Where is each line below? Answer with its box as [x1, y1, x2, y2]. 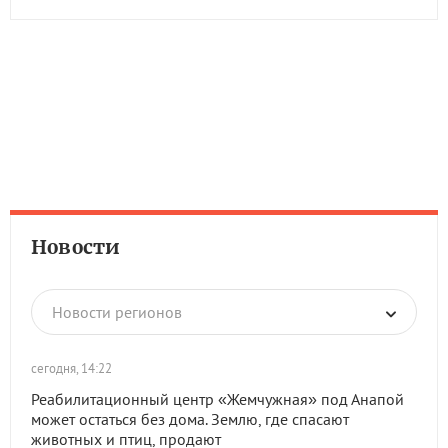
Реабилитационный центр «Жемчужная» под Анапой [31, 389, 404, 409]
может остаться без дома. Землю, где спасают [31, 409, 349, 429]
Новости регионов [52, 302, 182, 322]
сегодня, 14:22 [31, 360, 112, 377]
